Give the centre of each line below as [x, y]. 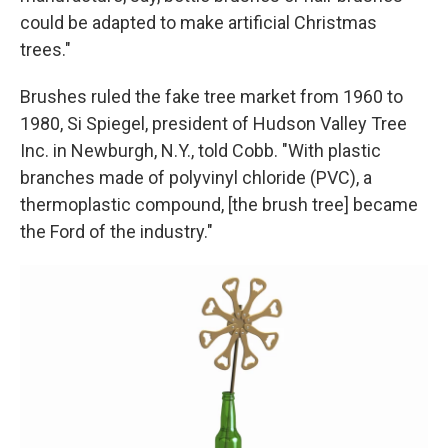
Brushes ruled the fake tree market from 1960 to [211, 97]
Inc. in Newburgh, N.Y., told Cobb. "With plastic [200, 151]
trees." [45, 50]
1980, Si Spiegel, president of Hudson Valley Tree [213, 124]
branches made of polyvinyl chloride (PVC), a [196, 178]
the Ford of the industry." [116, 232]
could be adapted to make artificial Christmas [198, 23]
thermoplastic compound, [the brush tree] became [219, 205]
